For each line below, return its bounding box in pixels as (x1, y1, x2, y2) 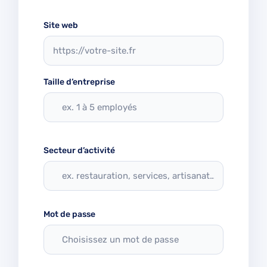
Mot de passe (44, 209, 95, 219)
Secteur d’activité (44, 145, 115, 156)
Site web (44, 20, 78, 30)
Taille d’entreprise (44, 76, 115, 87)
